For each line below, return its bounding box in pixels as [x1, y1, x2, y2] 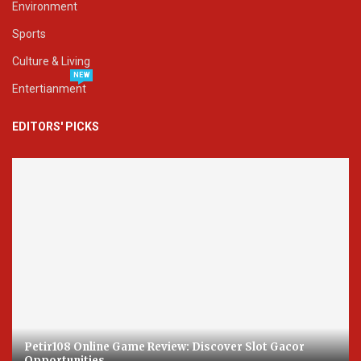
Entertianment [12, 82, 86, 96]
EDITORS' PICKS [12, 120, 99, 134]
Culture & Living [12, 55, 90, 68]
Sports [12, 27, 46, 41]
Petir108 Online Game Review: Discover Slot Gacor [24, 340, 305, 355]
